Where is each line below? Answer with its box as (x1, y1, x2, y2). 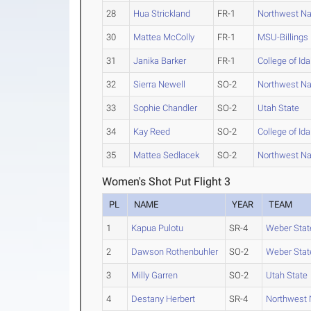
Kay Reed (133, 126, 171, 137)
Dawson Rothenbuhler (131, 246, 219, 257)
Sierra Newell (133, 79, 186, 90)
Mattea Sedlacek (133, 150, 200, 160)
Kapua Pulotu (131, 223, 184, 233)
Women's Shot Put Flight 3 (102, 175, 231, 188)
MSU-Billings (258, 32, 309, 42)
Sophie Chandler (133, 103, 198, 113)
